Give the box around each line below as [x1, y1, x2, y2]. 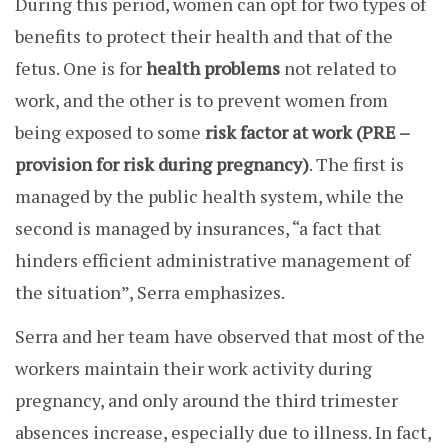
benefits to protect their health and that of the [15, 24, 393, 49]
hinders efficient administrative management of [15, 248, 410, 273]
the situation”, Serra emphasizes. [15, 280, 285, 305]
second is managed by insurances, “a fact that [15, 216, 381, 241]
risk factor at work [205, 120, 352, 145]
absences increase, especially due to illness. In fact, [15, 420, 431, 445]
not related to [280, 56, 396, 81]
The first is [316, 152, 404, 177]
